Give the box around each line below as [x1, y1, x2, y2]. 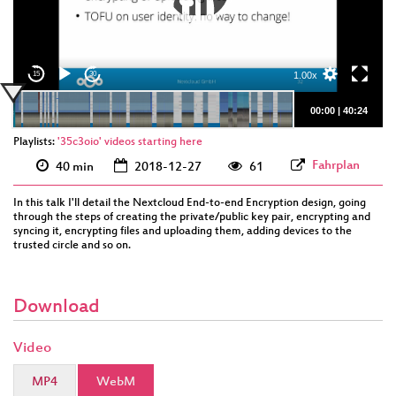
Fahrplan [312, 157, 361, 173]
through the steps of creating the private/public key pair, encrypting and [13, 210, 370, 224]
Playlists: [13, 135, 57, 148]
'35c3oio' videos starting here [57, 135, 202, 148]
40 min [52, 159, 94, 175]
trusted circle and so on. [13, 239, 131, 252]
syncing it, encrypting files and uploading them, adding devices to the [13, 225, 352, 238]
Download [13, 296, 100, 319]
